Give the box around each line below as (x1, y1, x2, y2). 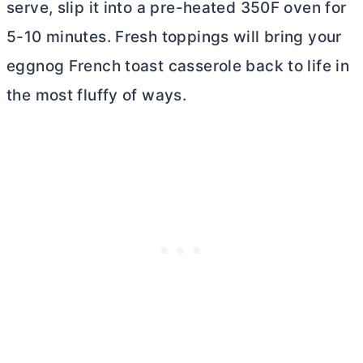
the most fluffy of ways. (6, 86, 187, 105)
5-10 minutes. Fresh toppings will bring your (6, 28, 342, 47)
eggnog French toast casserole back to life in (6, 57, 350, 76)
